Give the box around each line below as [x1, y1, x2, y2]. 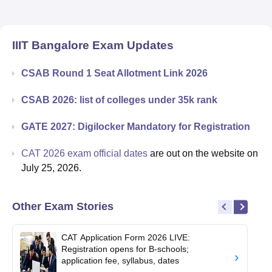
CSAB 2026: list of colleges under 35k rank [21, 94, 217, 105]
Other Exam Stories [12, 200, 114, 212]
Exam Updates [89, 38, 174, 52]
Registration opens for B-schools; [61, 243, 189, 254]
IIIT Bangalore [12, 38, 89, 52]
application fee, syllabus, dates [61, 255, 179, 265]
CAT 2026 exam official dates [21, 148, 148, 158]
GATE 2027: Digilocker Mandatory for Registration [21, 121, 250, 132]
